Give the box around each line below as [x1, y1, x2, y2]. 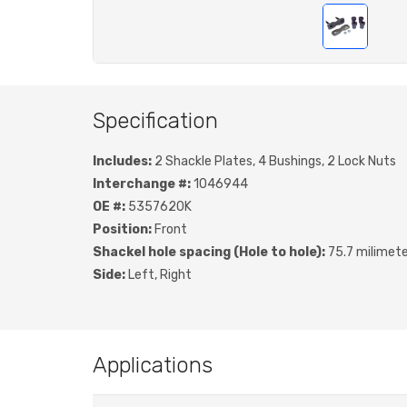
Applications [93, 352, 213, 378]
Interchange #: [93, 176, 191, 192]
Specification [93, 108, 218, 134]
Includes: [93, 154, 152, 169]
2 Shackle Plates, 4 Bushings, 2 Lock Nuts [152, 154, 396, 169]
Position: [93, 222, 152, 237]
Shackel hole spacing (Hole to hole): [93, 244, 325, 260]
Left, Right [125, 267, 192, 283]
